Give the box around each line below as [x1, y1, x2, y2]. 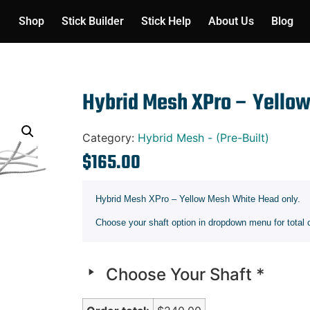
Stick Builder [61, 15, 124, 28]
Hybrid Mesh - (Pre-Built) [138, 131, 270, 145]
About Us [208, 15, 254, 28]
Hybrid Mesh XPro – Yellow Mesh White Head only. [95, 194, 301, 204]
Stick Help [140, 15, 191, 28]
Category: [82, 131, 138, 145]
